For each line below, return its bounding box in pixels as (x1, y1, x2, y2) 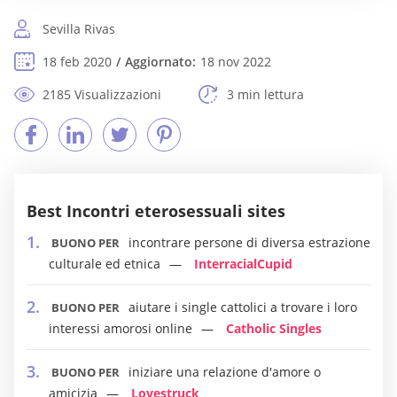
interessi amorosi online (49, 320, 192, 337)
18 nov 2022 (200, 53, 271, 70)
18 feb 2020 (43, 53, 112, 70)
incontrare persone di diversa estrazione (128, 234, 370, 251)
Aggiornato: (125, 53, 196, 70)
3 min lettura (227, 86, 304, 103)
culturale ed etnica (49, 255, 160, 272)
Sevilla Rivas (43, 20, 115, 37)
